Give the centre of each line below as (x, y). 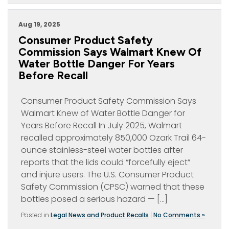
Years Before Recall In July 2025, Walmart (101, 125)
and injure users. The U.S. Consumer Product (107, 175)
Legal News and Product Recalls (100, 215)
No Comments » (179, 215)
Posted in (36, 215)
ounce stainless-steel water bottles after (102, 150)
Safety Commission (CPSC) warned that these (113, 187)
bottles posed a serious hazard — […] (94, 199)
